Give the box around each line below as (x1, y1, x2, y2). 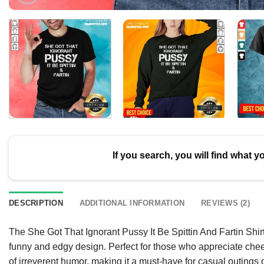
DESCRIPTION (9, 198, 63, 207)
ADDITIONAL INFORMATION (79, 198, 185, 207)
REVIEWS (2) (201, 198, 250, 207)
